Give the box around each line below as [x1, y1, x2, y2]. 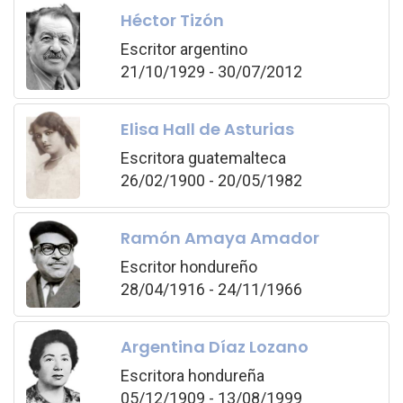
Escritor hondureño [120, 256, 257, 276]
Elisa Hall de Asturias [120, 117, 294, 140]
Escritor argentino [120, 39, 247, 58]
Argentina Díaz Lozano [120, 335, 309, 358]
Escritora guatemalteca [120, 148, 286, 167]
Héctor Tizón [120, 8, 224, 31]
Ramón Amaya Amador [120, 226, 319, 249]
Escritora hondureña [120, 365, 264, 385]
